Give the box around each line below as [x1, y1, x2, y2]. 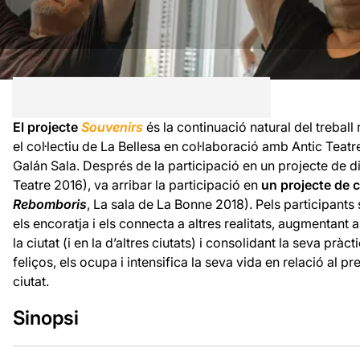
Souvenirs [80, 118, 143, 135]
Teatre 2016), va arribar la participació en [12, 176, 261, 193]
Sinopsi [12, 305, 79, 329]
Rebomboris [12, 195, 87, 212]
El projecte [12, 118, 81, 135]
